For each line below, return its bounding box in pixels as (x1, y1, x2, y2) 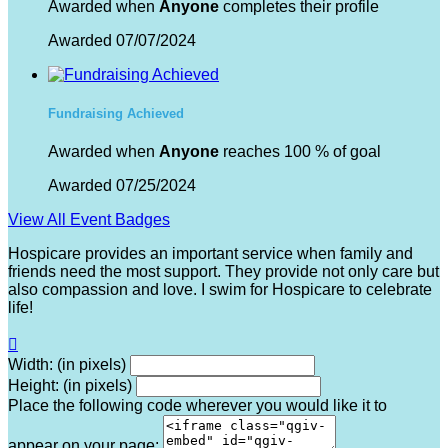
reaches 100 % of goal (219, 143, 381, 161)
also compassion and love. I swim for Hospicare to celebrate (8, 281, 432, 299)
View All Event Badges (8, 211, 170, 229)
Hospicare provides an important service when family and (8, 245, 413, 263)
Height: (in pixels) (8, 377, 132, 395)
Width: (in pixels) (8, 356, 126, 374)
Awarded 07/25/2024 (48, 177, 196, 195)
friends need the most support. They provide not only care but (8, 263, 439, 281)
